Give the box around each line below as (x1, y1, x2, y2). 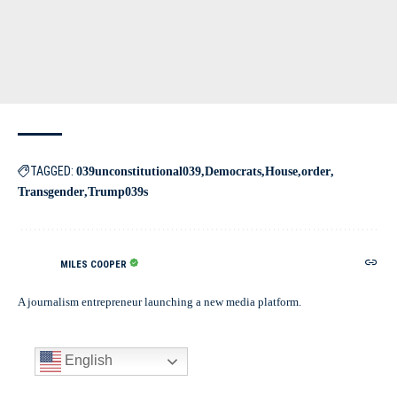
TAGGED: (30, 164, 74, 178)
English (61, 353, 113, 369)
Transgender (18, 185, 84, 198)
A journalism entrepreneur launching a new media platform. (18, 295, 301, 308)
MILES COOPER (60, 258, 127, 270)
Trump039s (88, 185, 148, 198)
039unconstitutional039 (76, 165, 201, 178)
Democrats (205, 165, 261, 178)
